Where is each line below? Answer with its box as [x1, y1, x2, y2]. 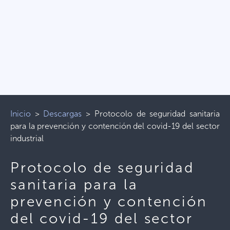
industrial [10, 133, 44, 143]
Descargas [43, 109, 82, 119]
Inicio [10, 109, 31, 119]
